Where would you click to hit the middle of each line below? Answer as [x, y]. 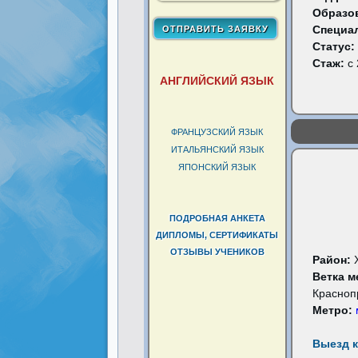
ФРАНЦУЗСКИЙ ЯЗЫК [217, 132]
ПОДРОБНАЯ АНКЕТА [217, 218]
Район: [333, 260]
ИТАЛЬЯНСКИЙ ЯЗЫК [217, 149]
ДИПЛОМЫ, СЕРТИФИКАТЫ [217, 235]
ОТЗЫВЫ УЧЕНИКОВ [217, 252]
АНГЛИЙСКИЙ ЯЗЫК [217, 81]
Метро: [334, 310]
